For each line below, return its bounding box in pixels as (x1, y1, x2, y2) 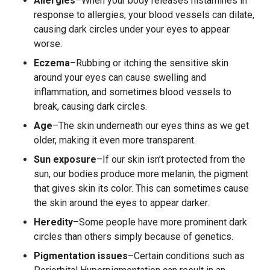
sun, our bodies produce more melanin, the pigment (34, 168, 248, 180)
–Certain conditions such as (128, 250, 245, 262)
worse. (34, 38, 62, 49)
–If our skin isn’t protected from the (96, 154, 245, 165)
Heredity (34, 216, 73, 228)
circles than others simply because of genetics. (34, 231, 233, 242)
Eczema (34, 57, 70, 69)
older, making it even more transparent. (34, 134, 196, 146)
